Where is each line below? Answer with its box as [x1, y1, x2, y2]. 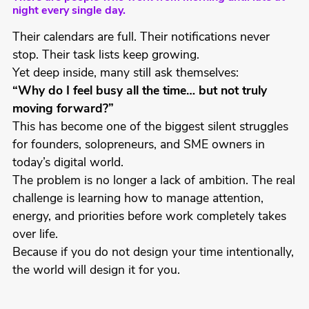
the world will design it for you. [12, 265, 180, 277]
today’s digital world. [12, 157, 123, 170]
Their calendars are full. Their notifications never [12, 32, 270, 44]
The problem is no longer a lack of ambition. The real [12, 175, 295, 188]
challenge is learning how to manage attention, [12, 193, 263, 206]
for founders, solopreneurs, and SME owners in [12, 139, 265, 152]
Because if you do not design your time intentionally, [12, 247, 294, 259]
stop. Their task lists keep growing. [12, 50, 199, 62]
